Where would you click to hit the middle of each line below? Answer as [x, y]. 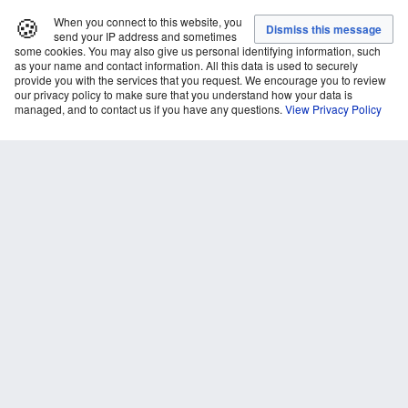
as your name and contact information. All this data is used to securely [186, 65]
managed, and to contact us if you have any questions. [148, 109]
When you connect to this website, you [148, 21]
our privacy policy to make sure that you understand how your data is [184, 94]
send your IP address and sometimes [145, 36]
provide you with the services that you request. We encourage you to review [200, 80]
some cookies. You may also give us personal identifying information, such [198, 51]
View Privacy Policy [333, 109]
